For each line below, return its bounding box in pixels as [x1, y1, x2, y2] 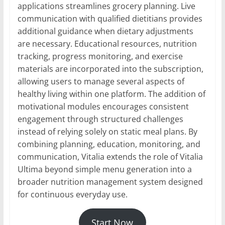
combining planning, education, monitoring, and [17, 139, 200, 150]
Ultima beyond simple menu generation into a [17, 164, 192, 175]
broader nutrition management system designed [17, 176, 203, 188]
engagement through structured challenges [17, 114, 183, 125]
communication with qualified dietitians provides [17, 13, 202, 25]
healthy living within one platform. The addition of [17, 88, 205, 100]
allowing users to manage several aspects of [17, 76, 184, 87]
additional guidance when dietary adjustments [17, 26, 193, 37]
